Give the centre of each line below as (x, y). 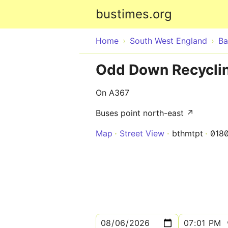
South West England (168, 41)
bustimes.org (134, 14)
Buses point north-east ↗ (145, 113)
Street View (142, 133)
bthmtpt (188, 133)
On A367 (112, 93)
